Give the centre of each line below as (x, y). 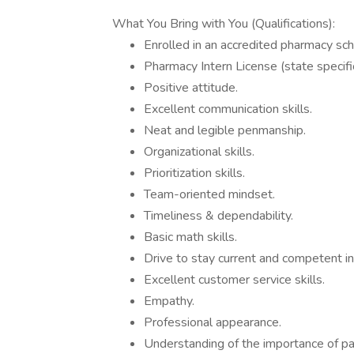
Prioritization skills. (194, 173)
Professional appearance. (213, 322)
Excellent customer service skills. (234, 280)
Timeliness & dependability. (218, 216)
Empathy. (169, 301)
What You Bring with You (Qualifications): (224, 24)
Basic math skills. (190, 237)
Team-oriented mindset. (209, 194)
